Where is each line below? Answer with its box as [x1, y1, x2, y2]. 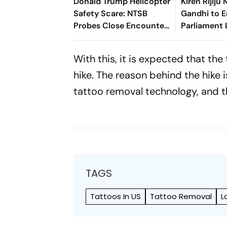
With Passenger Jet [73, 32, 148, 43]
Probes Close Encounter [73, 20, 168, 31]
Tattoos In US [90, 191, 141, 202]
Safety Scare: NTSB [73, 8, 148, 19]
